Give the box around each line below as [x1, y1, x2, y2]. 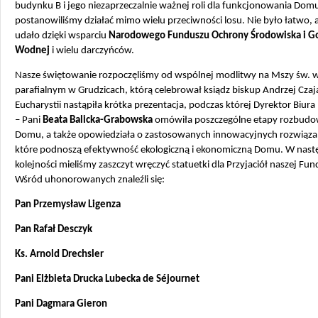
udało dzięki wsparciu [15, 31, 109, 41]
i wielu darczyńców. [50, 45, 134, 56]
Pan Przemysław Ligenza [15, 199, 121, 210]
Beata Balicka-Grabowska [43, 115, 153, 126]
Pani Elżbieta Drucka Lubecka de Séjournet [15, 274, 199, 285]
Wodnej [15, 45, 50, 56]
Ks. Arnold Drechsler [15, 249, 104, 260]
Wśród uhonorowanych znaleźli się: [15, 175, 165, 185]
